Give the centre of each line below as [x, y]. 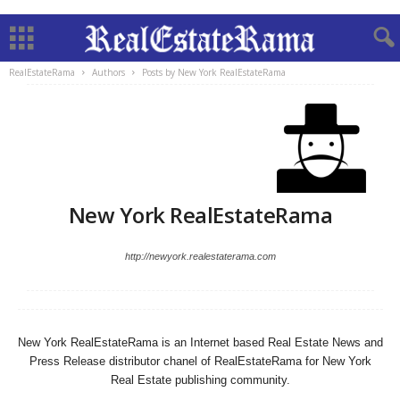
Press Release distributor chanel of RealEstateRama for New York [200, 361]
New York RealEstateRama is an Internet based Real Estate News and [200, 342]
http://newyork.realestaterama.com [200, 256]
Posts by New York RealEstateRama [214, 72]
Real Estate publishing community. [200, 380]
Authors [108, 72]
